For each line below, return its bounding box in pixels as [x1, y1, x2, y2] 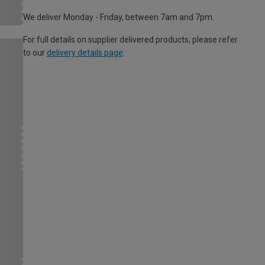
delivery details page [47, 48, 123, 58]
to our [23, 48, 47, 58]
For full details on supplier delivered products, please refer [23, 35, 238, 45]
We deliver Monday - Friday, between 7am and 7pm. [23, 12, 214, 22]
